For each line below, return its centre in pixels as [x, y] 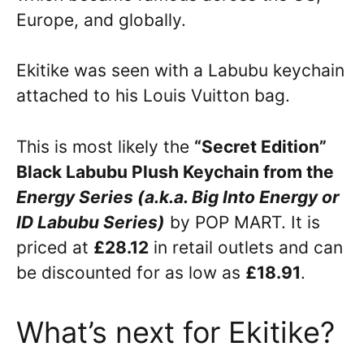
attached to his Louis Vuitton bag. [153, 95]
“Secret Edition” [260, 146]
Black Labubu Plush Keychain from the [175, 171]
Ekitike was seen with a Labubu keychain [180, 70]
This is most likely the [105, 146]
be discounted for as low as [131, 272]
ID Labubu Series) [91, 222]
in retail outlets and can [246, 247]
